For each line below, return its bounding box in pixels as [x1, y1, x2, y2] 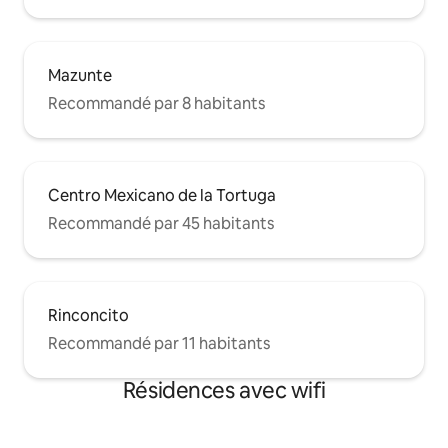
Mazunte [48, 65, 112, 87]
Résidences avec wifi [122, 376, 326, 406]
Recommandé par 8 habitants [48, 93, 265, 115]
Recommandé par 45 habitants [48, 213, 274, 235]
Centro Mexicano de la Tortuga [48, 185, 276, 207]
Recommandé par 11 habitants [48, 333, 270, 355]
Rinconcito [48, 305, 129, 327]
